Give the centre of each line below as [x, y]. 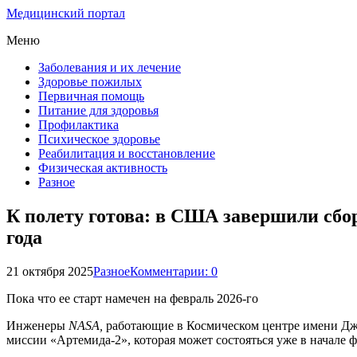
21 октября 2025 [50, 271]
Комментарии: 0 [174, 271]
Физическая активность [103, 168]
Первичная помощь [91, 96]
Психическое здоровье [99, 139]
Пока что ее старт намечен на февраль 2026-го [132, 298]
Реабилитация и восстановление [127, 153]
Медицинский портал [66, 13]
